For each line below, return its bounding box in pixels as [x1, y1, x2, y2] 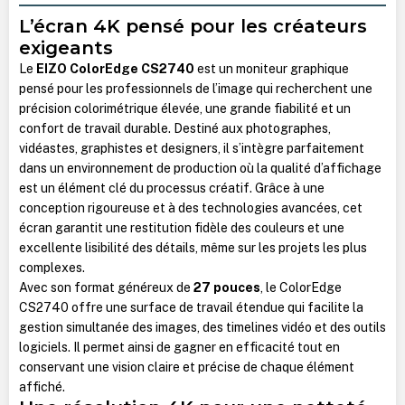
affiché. [18, 379, 65, 394]
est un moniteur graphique [193, 61, 349, 76]
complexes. [18, 259, 85, 275]
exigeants [18, 35, 113, 59]
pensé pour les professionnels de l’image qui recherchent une [18, 80, 372, 96]
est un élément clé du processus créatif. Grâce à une [18, 180, 325, 195]
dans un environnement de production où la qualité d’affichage [18, 160, 381, 175]
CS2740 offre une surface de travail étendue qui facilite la [18, 299, 363, 315]
